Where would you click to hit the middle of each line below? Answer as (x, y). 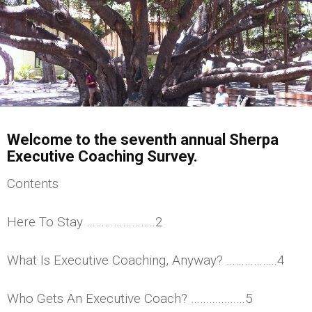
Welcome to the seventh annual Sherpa (143, 139)
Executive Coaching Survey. (102, 156)
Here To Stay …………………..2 (85, 221)
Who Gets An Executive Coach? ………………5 (130, 298)
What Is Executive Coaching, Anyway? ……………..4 (146, 260)
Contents (33, 183)
